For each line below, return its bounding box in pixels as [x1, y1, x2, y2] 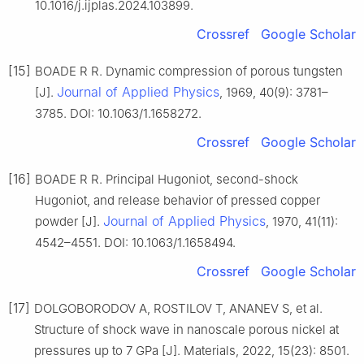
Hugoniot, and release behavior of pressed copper [35, 193, 320, 209]
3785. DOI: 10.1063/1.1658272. [35, 106, 201, 122]
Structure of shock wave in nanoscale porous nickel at [34, 322, 339, 338]
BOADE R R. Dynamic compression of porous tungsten [35, 63, 343, 80]
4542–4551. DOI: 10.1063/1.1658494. [35, 235, 236, 251]
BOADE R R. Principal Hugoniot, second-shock [35, 171, 298, 188]
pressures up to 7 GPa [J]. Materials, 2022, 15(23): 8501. [34, 343, 349, 359]
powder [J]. [35, 214, 103, 230]
